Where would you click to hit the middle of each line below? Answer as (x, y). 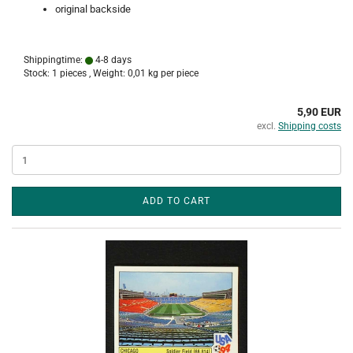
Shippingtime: (54, 60)
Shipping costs (310, 126)
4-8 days (112, 60)
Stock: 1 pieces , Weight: (76, 73)
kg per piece (172, 73)
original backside (93, 9)
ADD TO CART (176, 201)
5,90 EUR (319, 112)
